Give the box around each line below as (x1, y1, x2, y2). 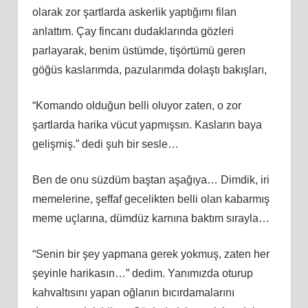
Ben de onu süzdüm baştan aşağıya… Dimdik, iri (32, 173, 269, 186)
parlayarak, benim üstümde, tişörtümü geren (32, 44, 245, 56)
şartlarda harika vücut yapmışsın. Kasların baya (32, 118, 262, 131)
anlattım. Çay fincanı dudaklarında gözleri (32, 25, 234, 37)
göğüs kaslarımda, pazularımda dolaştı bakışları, (32, 63, 267, 76)
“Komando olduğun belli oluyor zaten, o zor (32, 99, 241, 111)
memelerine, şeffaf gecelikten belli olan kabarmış (32, 192, 269, 205)
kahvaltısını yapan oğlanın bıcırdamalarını (32, 286, 234, 298)
